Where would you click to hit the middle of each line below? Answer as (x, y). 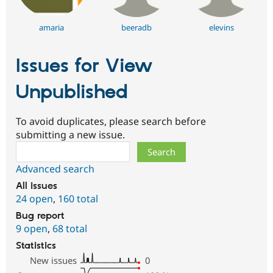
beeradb (136, 27)
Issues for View (84, 66)
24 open (34, 199)
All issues (37, 186)
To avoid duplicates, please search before (111, 122)
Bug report (40, 216)
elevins (221, 27)
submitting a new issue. (70, 135)
